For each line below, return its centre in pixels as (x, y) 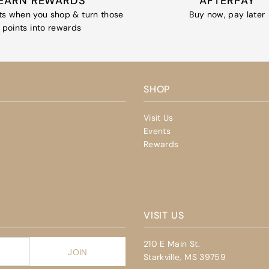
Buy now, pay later (227, 15)
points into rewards (42, 28)
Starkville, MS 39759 (184, 257)
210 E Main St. (171, 243)
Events (157, 131)
